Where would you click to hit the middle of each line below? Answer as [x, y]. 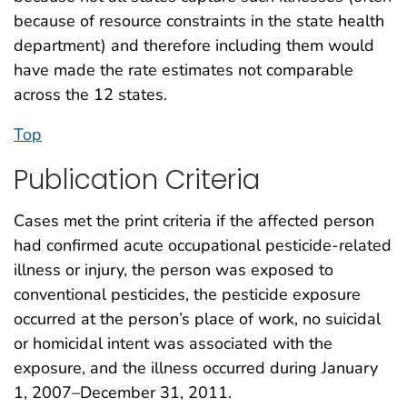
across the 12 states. [90, 94]
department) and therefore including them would [194, 45]
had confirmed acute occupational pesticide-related [203, 245]
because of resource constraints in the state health [199, 20]
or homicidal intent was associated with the [173, 343]
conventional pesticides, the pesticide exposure [187, 294]
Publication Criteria [137, 179]
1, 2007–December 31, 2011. [123, 392]
